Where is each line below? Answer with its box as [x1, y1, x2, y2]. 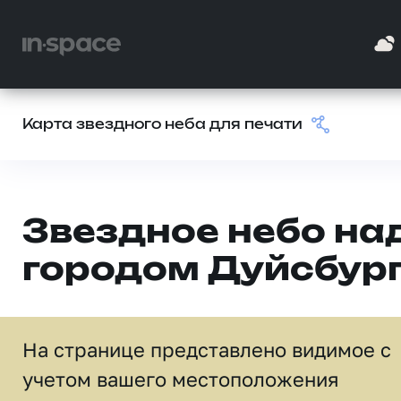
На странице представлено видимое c [22, 337, 391, 362]
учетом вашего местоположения [22, 367, 339, 391]
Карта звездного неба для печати [22, 118, 303, 132]
